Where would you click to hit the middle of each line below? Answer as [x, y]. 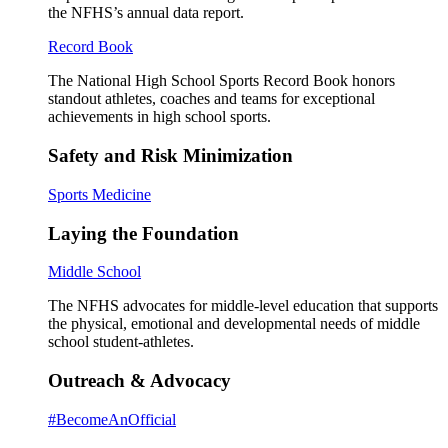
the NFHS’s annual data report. [146, 13]
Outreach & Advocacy [139, 381]
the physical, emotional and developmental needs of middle [234, 324]
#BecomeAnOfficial [112, 419]
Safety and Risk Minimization [170, 156]
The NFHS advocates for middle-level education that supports [243, 306]
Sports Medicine [99, 194]
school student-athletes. [121, 342]
